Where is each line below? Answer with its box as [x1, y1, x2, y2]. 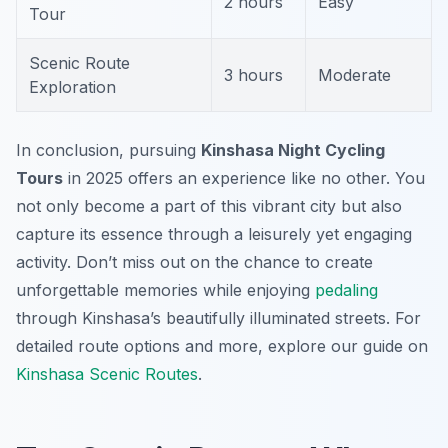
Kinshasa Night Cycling [201, 140, 385, 161]
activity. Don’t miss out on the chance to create [16, 252, 373, 273]
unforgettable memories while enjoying [16, 280, 315, 301]
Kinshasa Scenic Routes [16, 364, 198, 385]
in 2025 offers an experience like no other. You [63, 168, 425, 189]
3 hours [224, 65, 283, 86]
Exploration [29, 77, 116, 98]
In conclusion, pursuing [16, 140, 201, 161]
